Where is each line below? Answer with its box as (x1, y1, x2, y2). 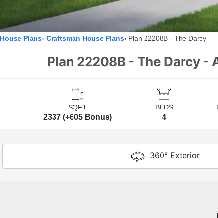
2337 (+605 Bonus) (43, 113, 112, 122)
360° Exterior (150, 150, 200, 161)
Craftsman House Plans (46, 35, 124, 43)
